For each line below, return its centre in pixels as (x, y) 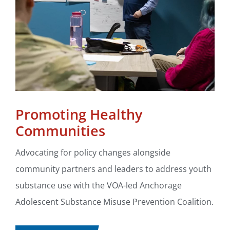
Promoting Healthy (79, 114)
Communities (60, 130)
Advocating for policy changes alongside (93, 152)
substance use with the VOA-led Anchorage (99, 185)
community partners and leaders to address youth (113, 169)
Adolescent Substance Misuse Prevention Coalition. (114, 202)
